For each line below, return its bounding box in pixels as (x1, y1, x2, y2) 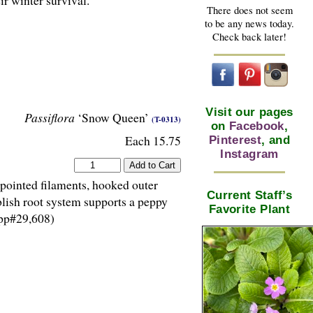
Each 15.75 (125, 132, 181, 150)
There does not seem (206, 3, 293, 17)
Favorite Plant (209, 202, 290, 216)
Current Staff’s (206, 188, 293, 202)
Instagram (220, 147, 279, 161)
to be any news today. (205, 17, 294, 31)
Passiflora (24, 109, 75, 126)
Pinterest (209, 133, 262, 147)
